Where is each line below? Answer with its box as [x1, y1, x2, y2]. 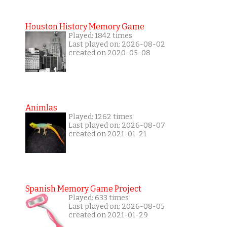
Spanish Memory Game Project [25, 184, 141, 194]
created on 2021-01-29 [68, 211, 148, 220]
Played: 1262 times [68, 112, 133, 122]
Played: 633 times [68, 194, 129, 203]
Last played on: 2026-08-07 [68, 121, 165, 130]
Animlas [25, 103, 57, 113]
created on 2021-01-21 [68, 130, 146, 139]
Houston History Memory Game [25, 22, 144, 32]
